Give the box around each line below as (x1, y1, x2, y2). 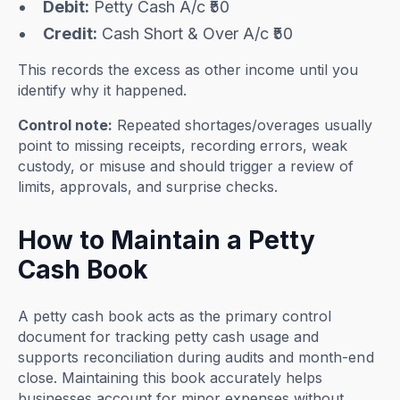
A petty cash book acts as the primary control (18, 307, 332, 326)
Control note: (18, 116, 113, 135)
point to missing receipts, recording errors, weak (18, 137, 348, 155)
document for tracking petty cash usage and (18, 328, 320, 346)
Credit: (43, 24, 98, 44)
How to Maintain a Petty (18, 225, 316, 256)
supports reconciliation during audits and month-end (18, 348, 374, 367)
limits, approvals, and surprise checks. (18, 178, 279, 196)
